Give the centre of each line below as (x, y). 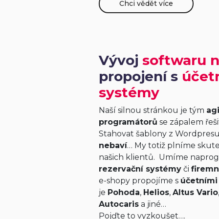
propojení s (140, 77)
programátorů (128, 122)
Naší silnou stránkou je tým (152, 110)
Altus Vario (195, 193)
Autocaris (119, 204)
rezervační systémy (140, 169)
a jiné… (152, 204)
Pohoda (123, 193)
